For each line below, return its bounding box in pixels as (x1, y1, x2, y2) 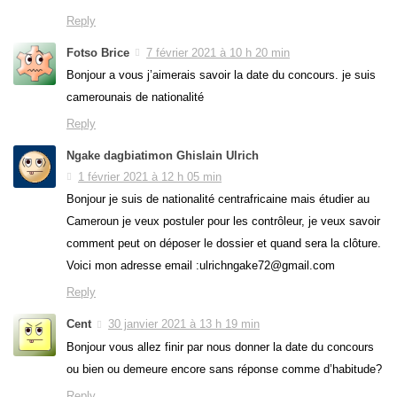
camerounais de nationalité (66, 90, 204, 105)
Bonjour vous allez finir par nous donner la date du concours (66, 339, 374, 354)
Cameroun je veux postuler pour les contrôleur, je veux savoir (66, 214, 380, 229)
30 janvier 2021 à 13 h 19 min (108, 317, 260, 331)
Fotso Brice (66, 46, 129, 60)
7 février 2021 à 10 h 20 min (146, 46, 290, 60)
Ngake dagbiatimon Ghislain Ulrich (66, 149, 259, 163)
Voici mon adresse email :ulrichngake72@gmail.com (66, 259, 335, 273)
